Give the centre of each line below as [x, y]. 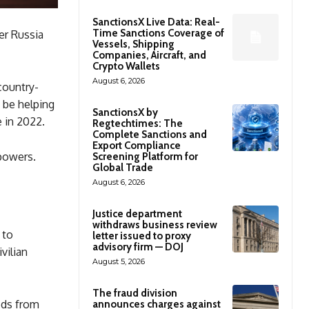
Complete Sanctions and [150, 135]
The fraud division [135, 293]
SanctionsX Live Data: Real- [156, 22]
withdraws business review [155, 225]
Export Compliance [137, 146]
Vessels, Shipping [133, 44]
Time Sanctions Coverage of [158, 33]
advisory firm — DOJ [138, 247]
